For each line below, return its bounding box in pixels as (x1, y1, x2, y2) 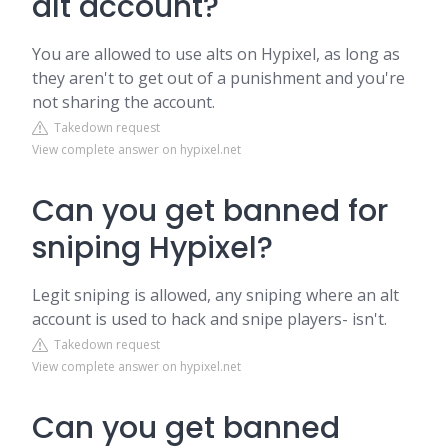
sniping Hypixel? (32, 227, 273, 269)
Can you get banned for (32, 190, 388, 232)
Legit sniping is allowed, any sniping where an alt (32, 284, 399, 306)
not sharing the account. (32, 91, 215, 113)
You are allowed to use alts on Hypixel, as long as (32, 43, 400, 65)
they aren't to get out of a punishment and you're (32, 67, 405, 89)
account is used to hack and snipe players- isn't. (32, 308, 387, 330)
